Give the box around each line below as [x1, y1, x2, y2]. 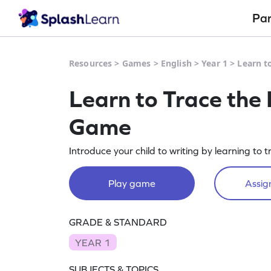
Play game [108, 178, 155, 189]
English [160, 57, 192, 69]
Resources [69, 57, 113, 69]
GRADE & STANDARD [69, 217, 167, 227]
